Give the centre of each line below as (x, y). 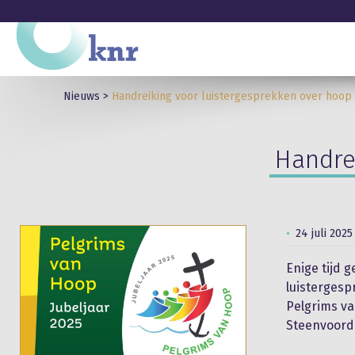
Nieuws (82, 96)
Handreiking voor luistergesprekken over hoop (232, 96)
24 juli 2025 (324, 233)
